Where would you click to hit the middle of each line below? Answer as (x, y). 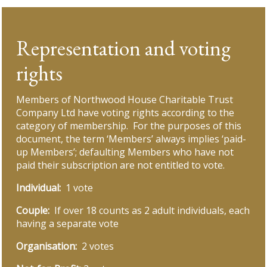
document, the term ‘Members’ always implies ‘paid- (131, 139)
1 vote (80, 188)
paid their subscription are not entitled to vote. (121, 165)
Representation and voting (124, 48)
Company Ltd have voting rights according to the (125, 113)
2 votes (97, 246)
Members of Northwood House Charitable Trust (125, 100)
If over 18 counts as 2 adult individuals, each (152, 211)
